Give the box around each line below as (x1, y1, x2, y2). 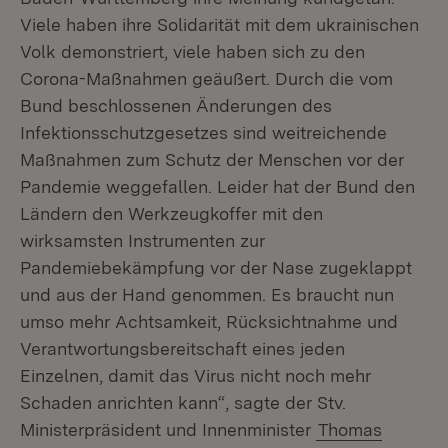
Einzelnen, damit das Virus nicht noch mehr (20, 365, 371, 386)
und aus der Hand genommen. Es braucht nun (20, 284, 394, 305)
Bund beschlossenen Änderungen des (20, 95, 332, 116)
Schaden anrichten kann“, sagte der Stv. (20, 392, 346, 413)
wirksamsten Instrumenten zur (20, 230, 265, 251)
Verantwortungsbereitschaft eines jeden (20, 338, 345, 359)
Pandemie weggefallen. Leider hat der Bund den (20, 176, 415, 197)
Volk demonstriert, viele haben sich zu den (20, 41, 365, 62)
